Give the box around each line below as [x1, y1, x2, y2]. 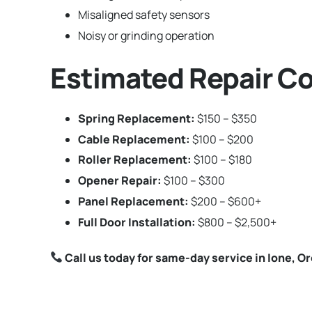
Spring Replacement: [78, 110, 195, 126]
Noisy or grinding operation [78, 27, 214, 43]
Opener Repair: [78, 173, 162, 189]
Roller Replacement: [78, 152, 192, 168]
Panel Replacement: [78, 193, 189, 209]
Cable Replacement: [78, 131, 190, 147]
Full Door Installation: [78, 214, 196, 230]
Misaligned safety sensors [78, 6, 210, 22]
